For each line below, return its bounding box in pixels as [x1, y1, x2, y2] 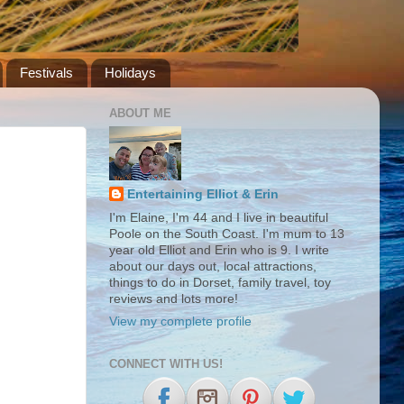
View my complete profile [109, 315, 252, 328]
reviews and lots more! [109, 292, 238, 307]
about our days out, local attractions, [109, 260, 317, 274]
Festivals [19, 65, 73, 81]
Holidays [104, 65, 156, 81]
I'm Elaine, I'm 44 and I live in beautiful [109, 211, 328, 225]
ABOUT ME [109, 106, 171, 121]
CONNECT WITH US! [109, 357, 223, 371]
